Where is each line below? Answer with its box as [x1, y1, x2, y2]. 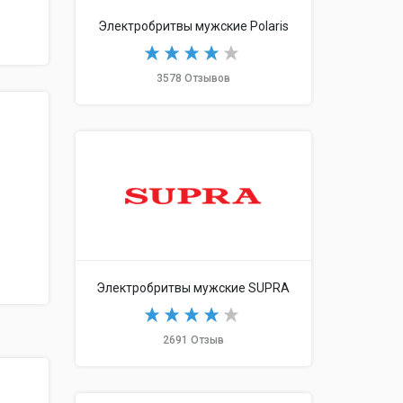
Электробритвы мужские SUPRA [96, 281, 291, 296]
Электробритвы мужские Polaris [97, 18, 289, 33]
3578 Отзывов [156, 71, 230, 85]
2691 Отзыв [162, 334, 224, 347]
